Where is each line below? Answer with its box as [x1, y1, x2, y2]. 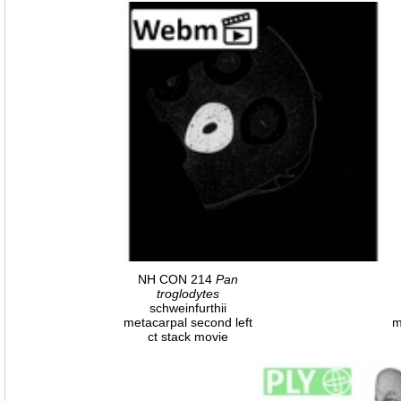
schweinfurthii [149, 300, 226, 315]
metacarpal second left [124, 314, 252, 329]
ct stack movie [148, 328, 228, 344]
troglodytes [157, 286, 219, 301]
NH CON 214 [138, 271, 216, 286]
